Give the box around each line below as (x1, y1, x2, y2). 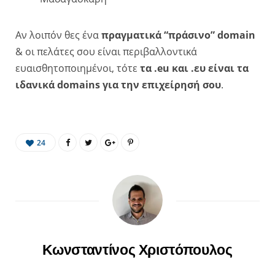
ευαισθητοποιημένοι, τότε (15, 61, 140, 75)
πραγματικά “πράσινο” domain (101, 28, 255, 42)
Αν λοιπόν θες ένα (15, 28, 101, 42)
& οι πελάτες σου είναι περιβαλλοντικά (15, 44, 197, 58)
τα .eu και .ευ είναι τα (140, 61, 249, 75)
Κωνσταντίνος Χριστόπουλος (42, 241, 233, 258)
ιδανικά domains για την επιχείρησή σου (15, 77, 221, 91)
